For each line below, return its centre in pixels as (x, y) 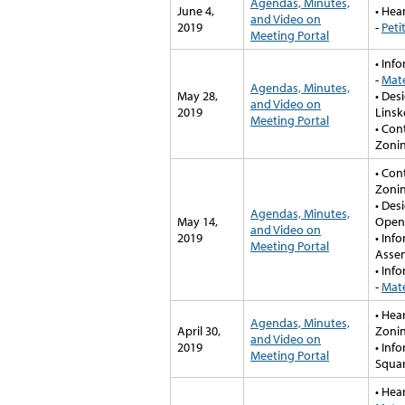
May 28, (197, 95)
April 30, (198, 330)
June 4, (195, 10)
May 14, (197, 221)
